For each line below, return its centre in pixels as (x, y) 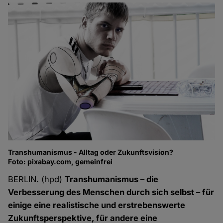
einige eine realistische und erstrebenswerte (97, 205)
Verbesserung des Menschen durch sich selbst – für (111, 192)
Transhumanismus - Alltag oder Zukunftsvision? (91, 152)
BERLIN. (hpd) (37, 179)
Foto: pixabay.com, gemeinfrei (60, 162)
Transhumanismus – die (112, 179)
